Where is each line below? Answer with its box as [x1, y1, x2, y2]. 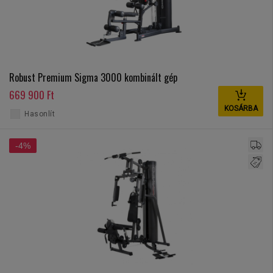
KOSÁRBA [224, 104, 258, 113]
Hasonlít [24, 110, 55, 119]
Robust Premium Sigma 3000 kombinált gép [9, 70, 177, 85]
